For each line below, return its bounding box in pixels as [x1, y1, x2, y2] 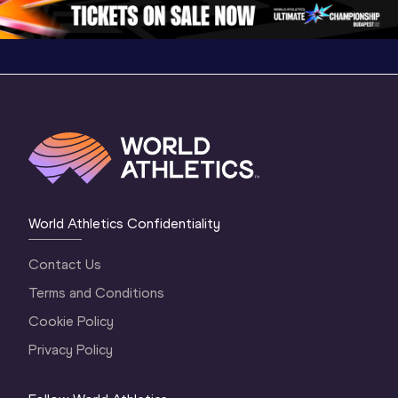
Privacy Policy [28, 341, 114, 359]
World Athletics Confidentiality [28, 215, 221, 233]
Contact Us [28, 256, 102, 274]
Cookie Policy [28, 313, 115, 330]
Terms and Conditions [28, 284, 165, 302]
